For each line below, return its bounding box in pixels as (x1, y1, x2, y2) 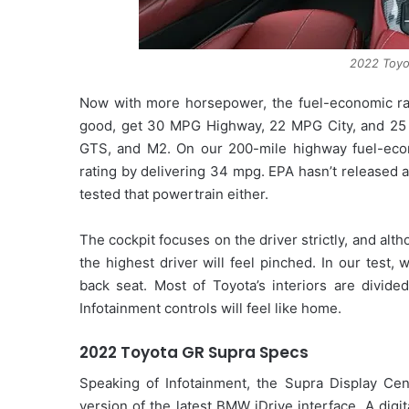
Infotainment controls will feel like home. (79, 299, 341, 318)
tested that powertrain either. (79, 185, 268, 204)
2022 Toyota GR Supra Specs (79, 341, 309, 364)
